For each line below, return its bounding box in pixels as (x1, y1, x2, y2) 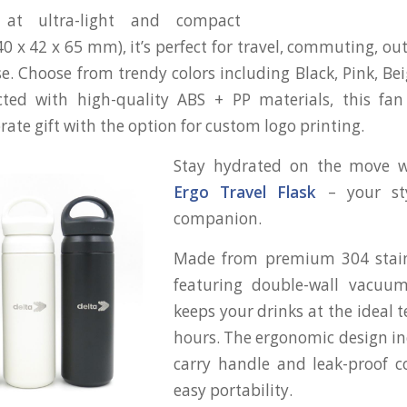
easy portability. (174, 379, 293, 401)
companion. (174, 207, 262, 229)
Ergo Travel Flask (174, 181, 317, 203)
